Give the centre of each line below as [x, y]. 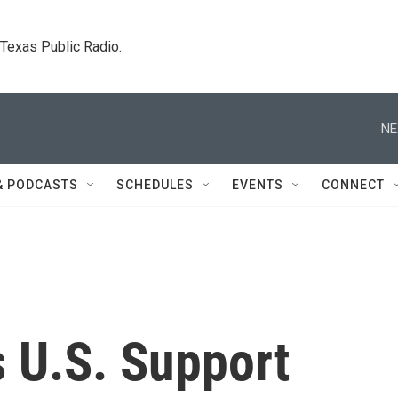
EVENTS [258, 185]
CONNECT [353, 185]
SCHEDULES [155, 185]
